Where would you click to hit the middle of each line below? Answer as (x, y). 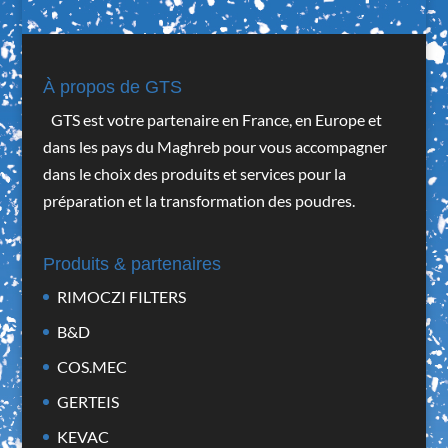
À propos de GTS (112, 86)
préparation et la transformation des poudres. (198, 200)
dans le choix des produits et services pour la (194, 173)
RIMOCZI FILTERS (121, 297)
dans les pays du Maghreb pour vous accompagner (214, 146)
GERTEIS (87, 402)
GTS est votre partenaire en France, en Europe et (216, 119)
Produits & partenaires (131, 264)
